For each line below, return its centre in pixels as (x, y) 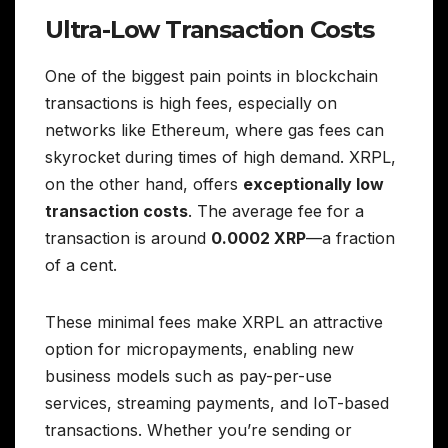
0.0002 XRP (258, 237)
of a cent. (81, 264)
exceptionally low (313, 183)
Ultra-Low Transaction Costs (209, 29)
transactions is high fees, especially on (191, 102)
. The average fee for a (276, 210)
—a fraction (350, 237)
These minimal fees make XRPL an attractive (214, 321)
